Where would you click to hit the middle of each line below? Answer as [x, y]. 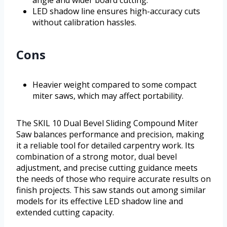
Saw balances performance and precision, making [110, 134]
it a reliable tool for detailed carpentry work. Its [105, 145]
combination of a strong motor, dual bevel [97, 156]
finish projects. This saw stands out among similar [111, 190]
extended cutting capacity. [65, 212]
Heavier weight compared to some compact [115, 84]
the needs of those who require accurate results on [113, 179]
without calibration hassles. [84, 22]
